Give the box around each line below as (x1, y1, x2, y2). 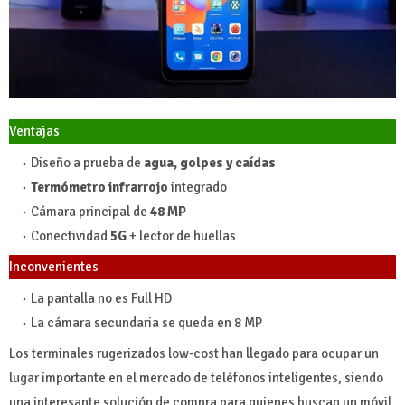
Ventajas (9, 122, 60, 139)
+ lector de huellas (129, 227, 236, 244)
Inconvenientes (9, 258, 99, 275)
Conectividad (31, 227, 110, 244)
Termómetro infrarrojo (31, 178, 168, 195)
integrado (168, 178, 227, 195)
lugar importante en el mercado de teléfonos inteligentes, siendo (9, 369, 383, 386)
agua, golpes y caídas (141, 154, 276, 171)
